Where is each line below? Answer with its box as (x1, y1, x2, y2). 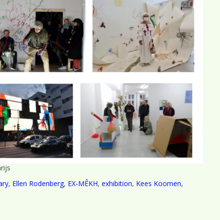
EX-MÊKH (68, 178, 98, 188)
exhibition (102, 178, 132, 188)
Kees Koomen (136, 178, 181, 188)
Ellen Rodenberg (12, 178, 64, 188)
